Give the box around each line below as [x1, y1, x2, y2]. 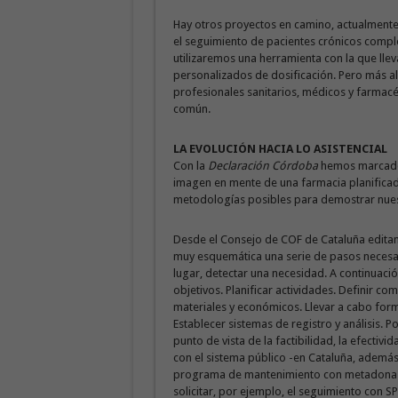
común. [172, 102, 211, 115]
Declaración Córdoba [207, 159, 318, 172]
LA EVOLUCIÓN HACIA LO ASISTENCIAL [172, 142, 387, 155]
